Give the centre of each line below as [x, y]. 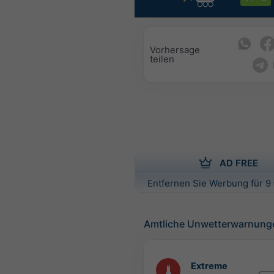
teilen [162, 59]
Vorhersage [175, 50]
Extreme [209, 266]
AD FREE [239, 163]
